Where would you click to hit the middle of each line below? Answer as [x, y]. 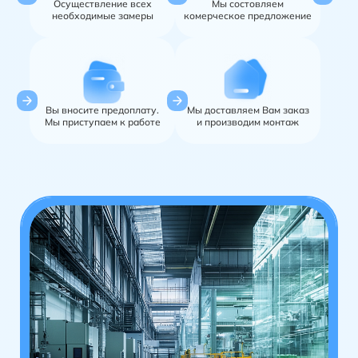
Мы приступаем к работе [102, 121]
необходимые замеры [102, 15]
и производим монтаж [248, 121]
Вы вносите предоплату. [102, 109]
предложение [280, 15]
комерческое [216, 15]
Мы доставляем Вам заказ [248, 109]
